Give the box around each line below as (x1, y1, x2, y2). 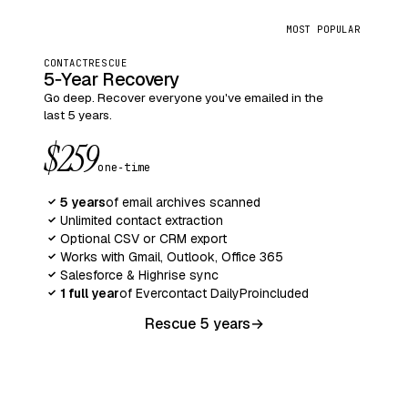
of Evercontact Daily (119, 284, 240, 301)
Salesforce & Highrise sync (60, 266, 219, 283)
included (260, 284, 309, 301)
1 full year (60, 284, 119, 301)
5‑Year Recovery (44, 66, 179, 91)
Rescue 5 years (144, 313, 250, 333)
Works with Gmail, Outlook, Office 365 (60, 248, 283, 265)
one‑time (97, 159, 151, 175)
